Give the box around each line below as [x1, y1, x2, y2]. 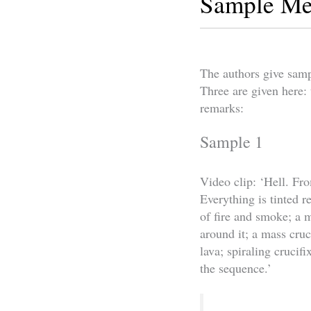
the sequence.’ [200, 260, 271, 277]
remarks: [200, 99, 244, 117]
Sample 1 [200, 130, 263, 153]
